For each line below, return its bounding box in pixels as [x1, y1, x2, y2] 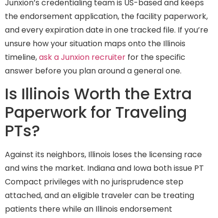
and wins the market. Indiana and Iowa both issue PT [5, 163, 204, 174]
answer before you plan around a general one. [5, 65, 182, 76]
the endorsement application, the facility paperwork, [5, 10, 208, 22]
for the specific [126, 51, 185, 63]
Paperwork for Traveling [5, 101, 187, 124]
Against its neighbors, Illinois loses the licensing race [5, 149, 202, 161]
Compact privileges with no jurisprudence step [5, 176, 183, 188]
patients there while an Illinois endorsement [5, 203, 172, 215]
